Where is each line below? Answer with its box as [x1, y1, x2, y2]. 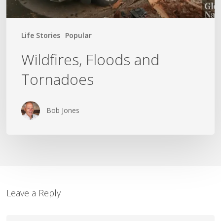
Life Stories [21, 31, 61, 40]
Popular [65, 31, 92, 40]
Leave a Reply [6, 186, 61, 199]
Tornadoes [21, 69, 94, 90]
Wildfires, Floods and [21, 49, 160, 70]
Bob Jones [46, 106, 80, 115]
